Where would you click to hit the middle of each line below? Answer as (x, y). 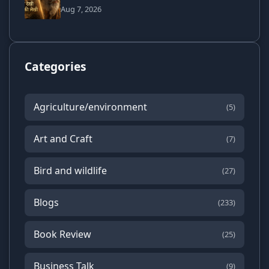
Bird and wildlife (70, 170)
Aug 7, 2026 (81, 9)
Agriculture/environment (90, 107)
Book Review (62, 234)
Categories (56, 66)
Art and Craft (63, 138)
